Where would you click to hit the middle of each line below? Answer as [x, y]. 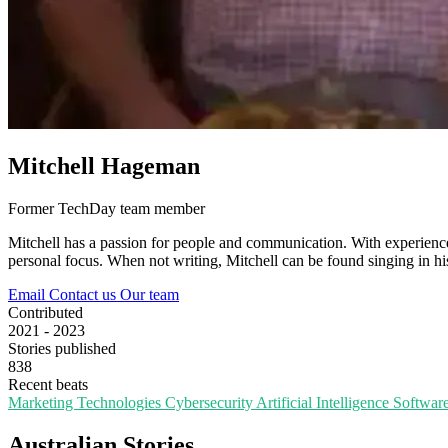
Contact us [84, 295]
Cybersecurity [210, 403]
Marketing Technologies [86, 403]
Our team [149, 295]
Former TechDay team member [106, 209]
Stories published [62, 349]
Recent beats [48, 385]
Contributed [45, 313]
